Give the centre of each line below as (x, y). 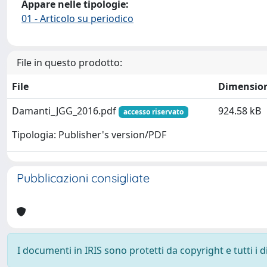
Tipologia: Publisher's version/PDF (89, 135)
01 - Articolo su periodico (77, 18)
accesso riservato (153, 112)
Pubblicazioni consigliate (83, 178)
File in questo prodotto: (69, 63)
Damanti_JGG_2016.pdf (65, 111)
